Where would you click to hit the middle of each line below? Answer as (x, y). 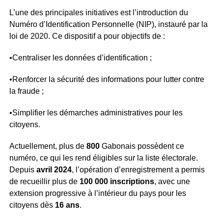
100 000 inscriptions (117, 181)
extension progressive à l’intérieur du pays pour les (97, 193)
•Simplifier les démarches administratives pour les (96, 113)
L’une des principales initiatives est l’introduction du (98, 13)
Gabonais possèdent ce (142, 146)
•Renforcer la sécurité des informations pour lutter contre (107, 79)
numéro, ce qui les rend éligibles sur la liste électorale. (103, 158)
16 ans (67, 205)
